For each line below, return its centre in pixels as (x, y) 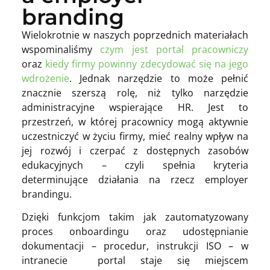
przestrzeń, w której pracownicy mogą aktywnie (135, 122)
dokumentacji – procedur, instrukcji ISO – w (135, 246)
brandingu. (47, 194)
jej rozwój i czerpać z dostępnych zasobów (135, 151)
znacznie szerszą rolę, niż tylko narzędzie (135, 93)
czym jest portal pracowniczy (174, 50)
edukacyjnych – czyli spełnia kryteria (135, 165)
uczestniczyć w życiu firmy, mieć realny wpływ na (135, 137)
